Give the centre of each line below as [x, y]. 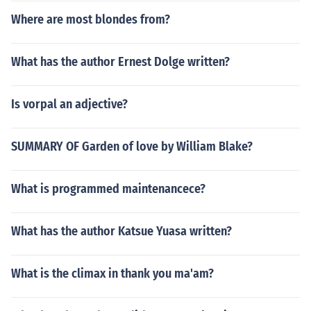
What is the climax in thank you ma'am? [112, 274]
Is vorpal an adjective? [69, 104]
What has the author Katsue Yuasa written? [121, 231]
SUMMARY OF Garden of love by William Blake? [132, 146]
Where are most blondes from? [91, 19]
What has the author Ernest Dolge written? [120, 62]
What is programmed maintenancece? [108, 189]
